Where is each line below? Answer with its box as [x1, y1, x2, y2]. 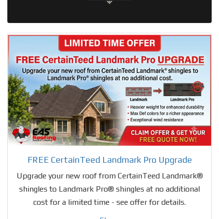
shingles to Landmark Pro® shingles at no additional [19, 184, 200, 194]
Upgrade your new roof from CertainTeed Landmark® [16, 171, 203, 180]
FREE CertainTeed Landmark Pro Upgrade [27, 154, 192, 165]
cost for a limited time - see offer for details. [33, 197, 186, 207]
